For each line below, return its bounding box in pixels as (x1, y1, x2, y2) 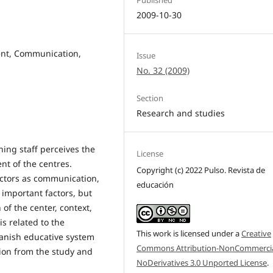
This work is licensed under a (136, 228, 242, 239)
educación (136, 179, 174, 190)
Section (136, 92, 164, 104)
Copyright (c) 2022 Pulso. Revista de (136, 165, 266, 175)
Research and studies (136, 107, 225, 119)
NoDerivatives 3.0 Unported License (136, 257, 268, 269)
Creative (241, 228, 272, 239)
